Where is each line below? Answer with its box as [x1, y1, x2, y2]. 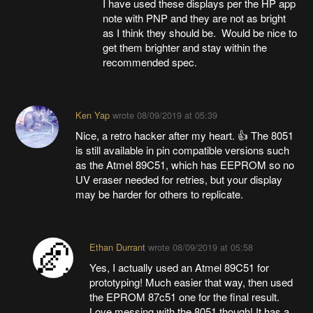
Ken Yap [75, 108, 110, 122]
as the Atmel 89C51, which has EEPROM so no [75, 156, 294, 172]
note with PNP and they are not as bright [103, 10, 286, 25]
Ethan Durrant [89, 240, 145, 254]
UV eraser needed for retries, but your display [75, 171, 282, 187]
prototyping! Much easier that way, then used [89, 274, 293, 289]
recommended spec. [103, 54, 198, 69]
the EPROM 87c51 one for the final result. [89, 289, 279, 304]
